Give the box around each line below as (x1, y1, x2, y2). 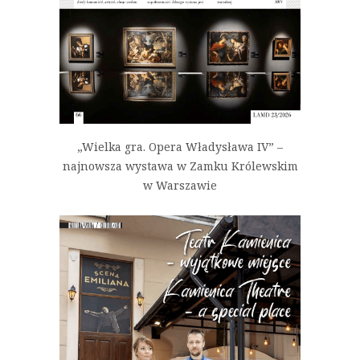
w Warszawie (143, 178, 217, 194)
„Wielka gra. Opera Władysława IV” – (77, 139, 283, 155)
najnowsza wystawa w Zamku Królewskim (62, 158, 298, 174)
